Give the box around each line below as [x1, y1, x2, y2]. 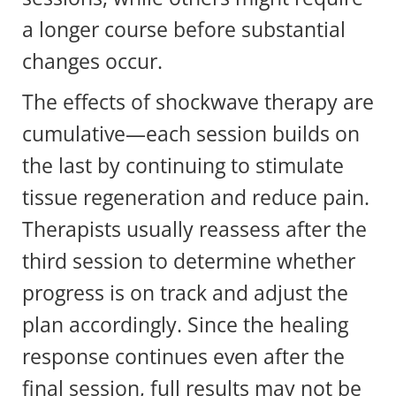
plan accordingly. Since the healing [22, 309, 348, 339]
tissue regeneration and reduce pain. [22, 182, 369, 211]
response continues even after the [22, 341, 345, 370]
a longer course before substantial [22, 14, 346, 43]
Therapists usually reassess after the [22, 214, 367, 243]
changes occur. [22, 46, 168, 75]
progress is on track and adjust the [22, 278, 348, 307]
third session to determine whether [22, 246, 355, 275]
